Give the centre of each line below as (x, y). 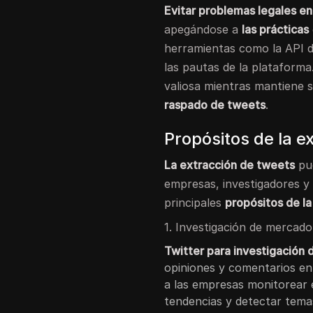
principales (195, 202)
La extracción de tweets (230, 165)
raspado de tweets (215, 104)
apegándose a (203, 29)
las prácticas (276, 29)
